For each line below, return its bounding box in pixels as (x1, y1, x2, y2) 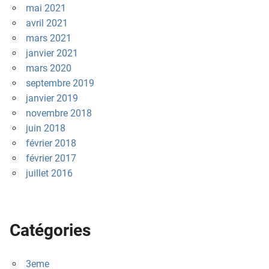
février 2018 (25, 138, 76, 150)
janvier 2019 (25, 92, 78, 104)
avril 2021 (25, 17, 68, 29)
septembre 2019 (25, 77, 94, 89)
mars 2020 (25, 62, 71, 74)
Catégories (10, 220, 91, 241)
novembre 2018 (25, 107, 92, 119)
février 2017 (25, 153, 76, 165)
